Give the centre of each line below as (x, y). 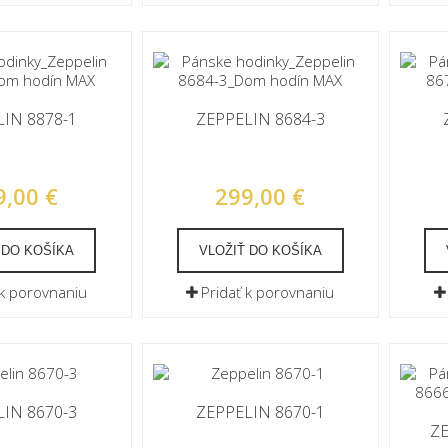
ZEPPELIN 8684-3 (260, 119)
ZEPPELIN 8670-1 (260, 412)
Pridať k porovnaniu (268, 292)
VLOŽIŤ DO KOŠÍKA (260, 250)
